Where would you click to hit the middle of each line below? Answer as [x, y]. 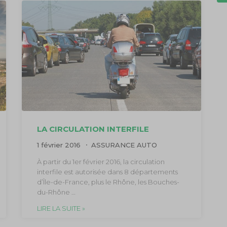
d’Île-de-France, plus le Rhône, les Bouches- [108, 182]
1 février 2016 [60, 145]
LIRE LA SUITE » [61, 208]
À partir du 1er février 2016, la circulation [101, 161]
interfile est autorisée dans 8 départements [107, 172]
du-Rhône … [56, 192]
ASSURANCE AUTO [124, 145]
